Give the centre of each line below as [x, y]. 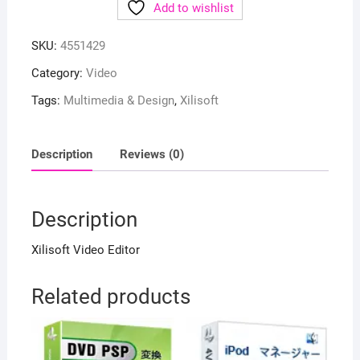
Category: [58, 74]
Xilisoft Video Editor [85, 250]
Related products [110, 297]
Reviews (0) [151, 154]
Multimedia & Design [119, 101]
